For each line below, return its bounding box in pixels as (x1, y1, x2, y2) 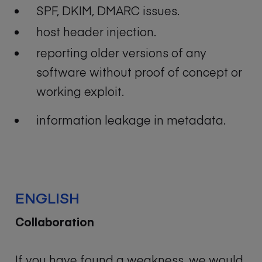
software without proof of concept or (36, 64, 242, 80)
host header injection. (36, 23, 156, 40)
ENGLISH (15, 187, 80, 208)
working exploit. (36, 83, 124, 99)
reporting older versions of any (36, 44, 206, 61)
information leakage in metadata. (36, 112, 226, 128)
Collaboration (15, 213, 94, 230)
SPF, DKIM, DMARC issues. (36, 2, 180, 18)
